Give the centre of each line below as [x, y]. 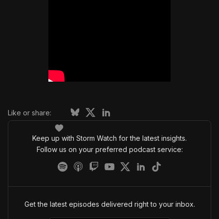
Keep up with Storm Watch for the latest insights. [109, 138]
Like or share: [30, 112]
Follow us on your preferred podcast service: [109, 149]
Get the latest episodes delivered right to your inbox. [109, 204]
